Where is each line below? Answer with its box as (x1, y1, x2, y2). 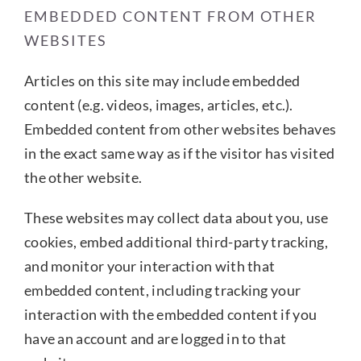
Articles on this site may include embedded (23, 71, 301, 89)
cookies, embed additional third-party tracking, (23, 232, 329, 251)
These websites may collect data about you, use (23, 208, 329, 226)
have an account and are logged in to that (23, 329, 287, 347)
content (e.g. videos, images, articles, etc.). (23, 95, 293, 114)
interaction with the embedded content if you (23, 305, 317, 323)
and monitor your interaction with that (23, 256, 276, 275)
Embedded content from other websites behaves (23, 119, 337, 138)
